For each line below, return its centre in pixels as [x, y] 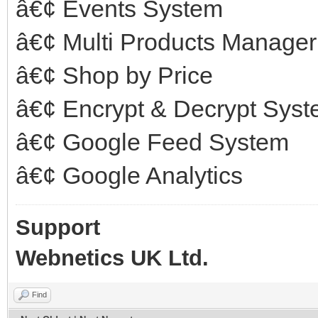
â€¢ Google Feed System [152, 142]
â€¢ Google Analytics [129, 175]
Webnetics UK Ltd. [112, 258]
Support [58, 227]
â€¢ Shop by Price [114, 75]
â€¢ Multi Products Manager [166, 42]
